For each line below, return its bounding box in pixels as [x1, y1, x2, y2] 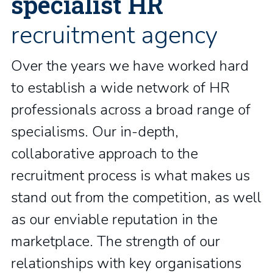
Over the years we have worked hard [11, 56, 249, 76]
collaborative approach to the [11, 144, 198, 163]
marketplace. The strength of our [11, 232, 220, 251]
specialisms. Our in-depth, [11, 122, 179, 141]
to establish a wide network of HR [11, 78, 230, 97]
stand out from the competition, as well [11, 188, 261, 207]
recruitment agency [11, 19, 218, 52]
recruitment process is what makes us [11, 166, 250, 185]
